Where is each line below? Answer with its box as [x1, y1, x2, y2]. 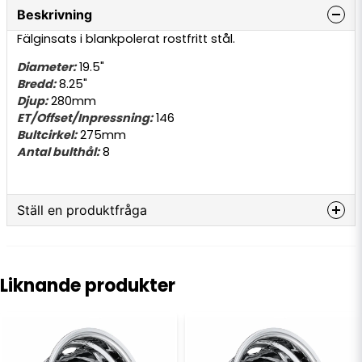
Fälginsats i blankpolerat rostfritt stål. [17, 31, 235, 47]
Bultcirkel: [17, 127, 77, 144]
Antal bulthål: [17, 144, 99, 161]
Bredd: [17, 76, 56, 93]
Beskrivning [17, 6, 92, 23]
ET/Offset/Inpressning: [17, 110, 153, 127]
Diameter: [17, 59, 76, 76]
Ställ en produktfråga [17, 201, 147, 218]
